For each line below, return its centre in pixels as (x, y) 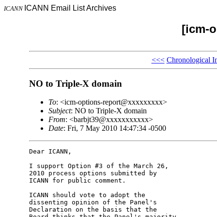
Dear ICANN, (50, 152)
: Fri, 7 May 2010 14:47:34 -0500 (115, 128)
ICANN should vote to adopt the (89, 195)
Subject (59, 111)
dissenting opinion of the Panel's (95, 202)
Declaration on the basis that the (95, 210)
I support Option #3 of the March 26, (101, 166)
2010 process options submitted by (95, 173)
